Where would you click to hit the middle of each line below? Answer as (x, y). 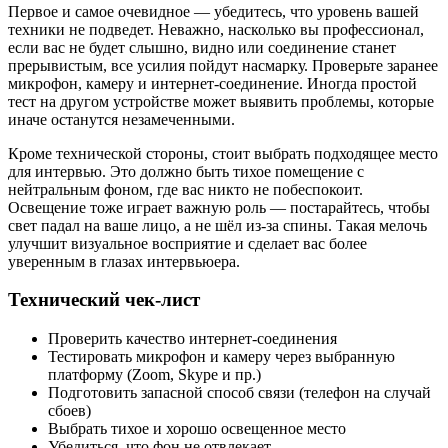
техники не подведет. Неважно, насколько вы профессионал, (216, 29)
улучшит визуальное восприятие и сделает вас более (187, 243)
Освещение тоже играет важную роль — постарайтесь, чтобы (219, 207)
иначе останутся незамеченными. (121, 119)
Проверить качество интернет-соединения (192, 339)
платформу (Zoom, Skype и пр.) (154, 375)
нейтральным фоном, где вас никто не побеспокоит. (185, 189)
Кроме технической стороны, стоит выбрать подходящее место (223, 153)
